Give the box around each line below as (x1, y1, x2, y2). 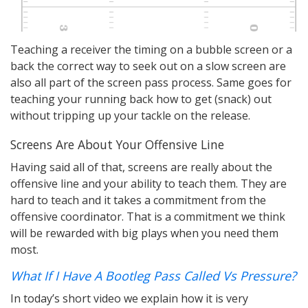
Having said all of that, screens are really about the (10, 159, 272, 175)
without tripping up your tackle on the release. (10, 108, 250, 123)
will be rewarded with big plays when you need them (10, 225, 278, 241)
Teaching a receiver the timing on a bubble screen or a (10, 42, 292, 57)
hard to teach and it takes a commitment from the (10, 192, 266, 208)
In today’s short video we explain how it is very (10, 291, 248, 306)
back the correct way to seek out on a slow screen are (10, 58, 286, 74)
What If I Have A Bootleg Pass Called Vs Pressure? (10, 267, 296, 284)
